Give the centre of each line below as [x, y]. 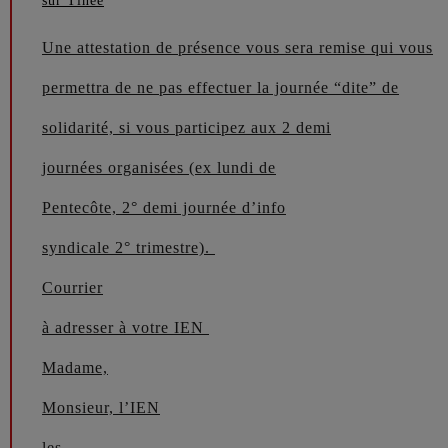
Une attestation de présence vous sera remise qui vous [237, 47]
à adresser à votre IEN [125, 327]
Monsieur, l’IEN [101, 407]
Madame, [75, 367]
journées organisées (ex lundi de [159, 167]
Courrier [72, 287]
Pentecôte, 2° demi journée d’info [164, 207]
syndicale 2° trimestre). [128, 247]
